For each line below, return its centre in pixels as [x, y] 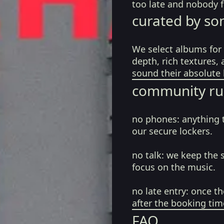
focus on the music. [174, 167]
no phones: [156, 119]
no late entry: [160, 191]
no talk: [148, 155]
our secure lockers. [172, 131]
